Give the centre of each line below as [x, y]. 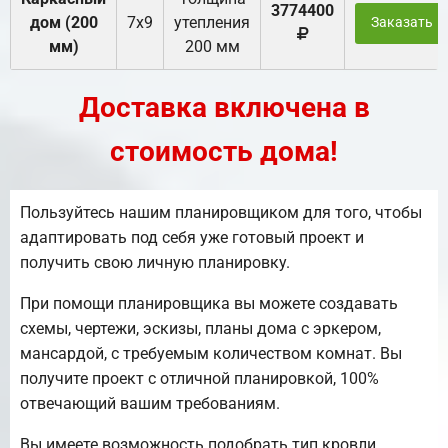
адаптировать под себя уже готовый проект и [192, 238]
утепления [212, 23]
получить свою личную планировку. [155, 263]
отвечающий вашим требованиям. [150, 404]
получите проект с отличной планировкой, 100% [199, 379]
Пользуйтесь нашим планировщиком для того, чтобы [221, 213]
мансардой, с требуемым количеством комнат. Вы [211, 354]
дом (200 [63, 23]
